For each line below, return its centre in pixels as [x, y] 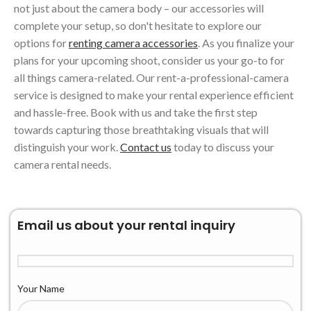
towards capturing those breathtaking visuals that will [141, 130]
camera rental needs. [62, 165]
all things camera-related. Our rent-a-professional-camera [151, 78]
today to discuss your [223, 147]
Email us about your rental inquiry [126, 226]
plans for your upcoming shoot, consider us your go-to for [149, 60]
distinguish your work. [67, 147]
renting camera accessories [133, 43]
